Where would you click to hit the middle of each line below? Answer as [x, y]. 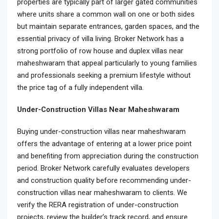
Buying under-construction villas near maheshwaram [101, 131]
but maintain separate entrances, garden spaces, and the [108, 26]
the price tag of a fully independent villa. [80, 88]
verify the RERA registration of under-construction [98, 205]
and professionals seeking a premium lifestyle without [104, 75]
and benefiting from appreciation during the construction [108, 156]
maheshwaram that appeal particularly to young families [107, 63]
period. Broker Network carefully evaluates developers [103, 168]
